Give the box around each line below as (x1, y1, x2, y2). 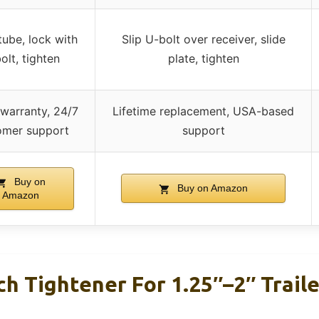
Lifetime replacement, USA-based (113, 104, 294, 119)
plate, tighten (167, 51, 239, 66)
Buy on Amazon (174, 182, 248, 194)
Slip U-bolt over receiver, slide (121, 32, 286, 47)
